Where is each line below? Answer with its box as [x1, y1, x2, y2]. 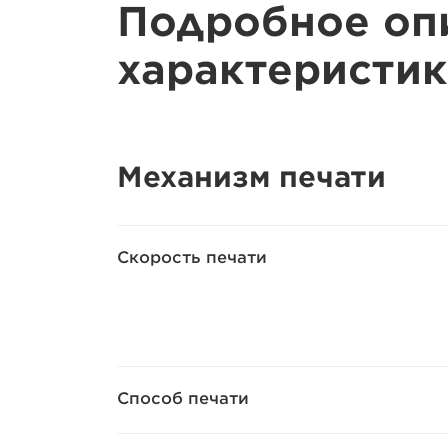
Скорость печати [117, 247, 267, 267]
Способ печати [117, 388, 249, 408]
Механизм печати [117, 159, 386, 194]
